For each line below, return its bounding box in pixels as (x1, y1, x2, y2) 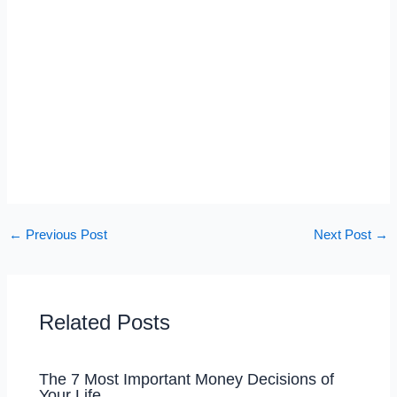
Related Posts (39, 311, 171, 335)
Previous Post (21, 228, 107, 243)
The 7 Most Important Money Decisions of (39, 370, 335, 389)
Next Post (314, 228, 376, 243)
